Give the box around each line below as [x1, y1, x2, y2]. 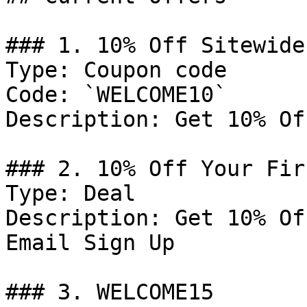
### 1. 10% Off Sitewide [5, 33, 305, 58]
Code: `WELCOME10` [5, 82, 227, 107]
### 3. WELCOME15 [5, 280, 214, 304]
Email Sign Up [5, 230, 175, 255]
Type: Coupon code [5, 58, 227, 82]
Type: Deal [5, 181, 136, 206]
